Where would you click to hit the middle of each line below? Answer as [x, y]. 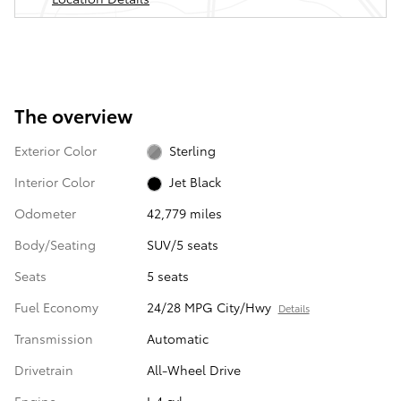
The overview [73, 115]
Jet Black [196, 181]
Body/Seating [55, 245]
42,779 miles [184, 213]
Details [294, 308]
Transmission [54, 339]
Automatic [177, 339]
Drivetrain [44, 370]
